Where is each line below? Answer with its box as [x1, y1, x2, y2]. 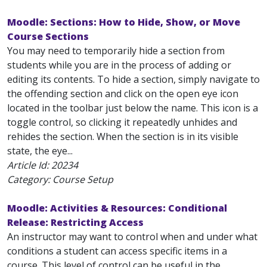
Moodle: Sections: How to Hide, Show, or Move [7, 15, 240, 29]
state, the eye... [7, 144, 73, 157]
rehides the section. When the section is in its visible [7, 130, 238, 143]
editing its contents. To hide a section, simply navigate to [7, 73, 260, 86]
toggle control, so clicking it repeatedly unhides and [7, 116, 237, 129]
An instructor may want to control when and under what [7, 230, 257, 243]
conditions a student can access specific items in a [7, 244, 227, 257]
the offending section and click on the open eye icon [7, 87, 238, 100]
